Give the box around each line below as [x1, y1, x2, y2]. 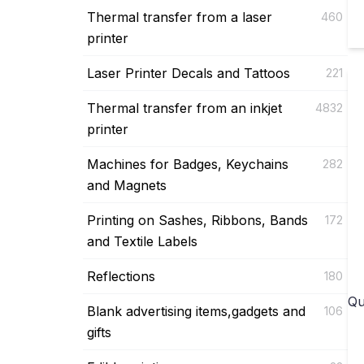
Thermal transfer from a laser [87, 8, 272, 25]
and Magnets [87, 176, 167, 193]
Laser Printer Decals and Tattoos [87, 64, 290, 81]
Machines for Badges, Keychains [87, 155, 288, 172]
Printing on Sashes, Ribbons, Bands [87, 211, 308, 228]
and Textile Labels [87, 232, 197, 249]
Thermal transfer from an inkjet [87, 99, 282, 116]
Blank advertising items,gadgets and [87, 302, 305, 319]
